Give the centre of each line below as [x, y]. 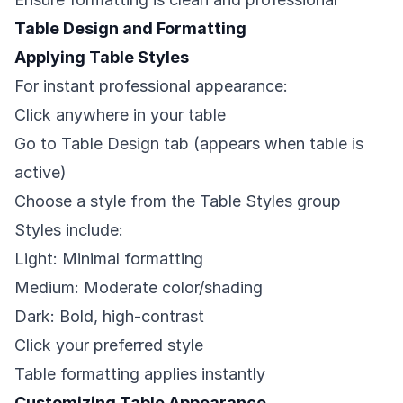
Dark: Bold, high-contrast [109, 317]
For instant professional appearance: [151, 86]
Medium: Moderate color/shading [139, 288]
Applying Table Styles [102, 58]
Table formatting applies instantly [140, 374]
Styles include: [69, 230]
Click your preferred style [109, 345]
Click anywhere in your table [120, 115]
